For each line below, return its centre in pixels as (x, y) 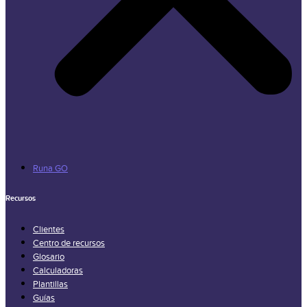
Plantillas (50, 285)
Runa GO (50, 169)
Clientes (49, 230)
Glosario (49, 257)
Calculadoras (58, 271)
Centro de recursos (69, 244)
